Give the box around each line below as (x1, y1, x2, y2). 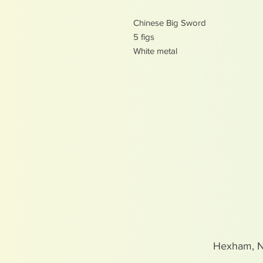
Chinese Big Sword (133, 17, 206, 28)
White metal (133, 45, 177, 56)
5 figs (133, 31, 154, 42)
